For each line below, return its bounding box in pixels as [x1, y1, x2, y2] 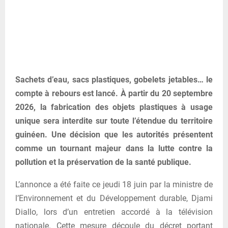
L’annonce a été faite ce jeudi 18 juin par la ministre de [15, 180, 213, 190]
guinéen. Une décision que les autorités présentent [15, 130, 213, 140]
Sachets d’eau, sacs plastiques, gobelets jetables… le [15, 75, 213, 85]
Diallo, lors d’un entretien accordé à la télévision [15, 207, 213, 217]
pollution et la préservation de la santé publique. [15, 157, 191, 167]
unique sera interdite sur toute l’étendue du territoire [15, 116, 213, 126]
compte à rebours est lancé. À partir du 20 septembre [15, 89, 213, 99]
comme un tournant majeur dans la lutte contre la [15, 144, 213, 154]
